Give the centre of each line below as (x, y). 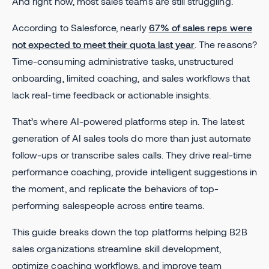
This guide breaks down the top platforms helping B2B (130, 231)
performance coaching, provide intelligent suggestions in (134, 171)
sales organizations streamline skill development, (117, 248)
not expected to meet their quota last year (104, 44)
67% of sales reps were (200, 27)
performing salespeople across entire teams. (108, 205)
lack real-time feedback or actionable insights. (112, 94)
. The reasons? (226, 44)
